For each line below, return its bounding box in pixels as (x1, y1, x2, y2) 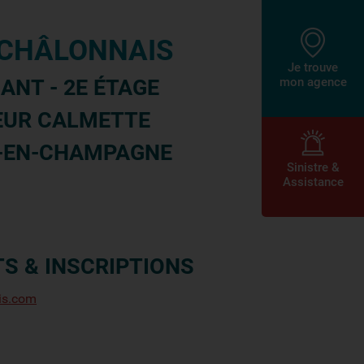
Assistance (282, 175, 344, 189)
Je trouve (288, 60, 338, 75)
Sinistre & (286, 160, 340, 175)
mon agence (279, 75, 347, 89)
